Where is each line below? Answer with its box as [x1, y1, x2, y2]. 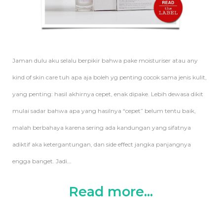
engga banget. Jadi [12, 157, 67, 165]
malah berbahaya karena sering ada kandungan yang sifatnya [12, 123, 191, 131]
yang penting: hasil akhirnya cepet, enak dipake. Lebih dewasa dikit [12, 90, 203, 98]
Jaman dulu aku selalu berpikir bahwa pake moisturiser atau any [12, 56, 198, 64]
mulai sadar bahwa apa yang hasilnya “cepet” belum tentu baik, [12, 107, 196, 114]
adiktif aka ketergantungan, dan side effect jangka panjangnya [12, 140, 191, 148]
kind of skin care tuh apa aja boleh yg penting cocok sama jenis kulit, [12, 73, 207, 81]
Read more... [68, 183, 153, 200]
